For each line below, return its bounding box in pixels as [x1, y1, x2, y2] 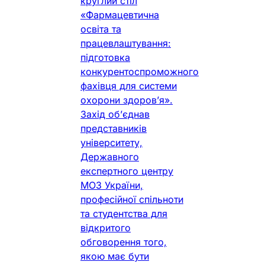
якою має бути [80, 250, 149, 263]
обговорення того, [80, 236, 167, 248]
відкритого [80, 222, 131, 234]
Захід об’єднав [80, 108, 150, 121]
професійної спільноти [80, 193, 183, 206]
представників [80, 122, 147, 135]
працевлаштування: [80, 37, 171, 50]
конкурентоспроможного [80, 66, 199, 78]
